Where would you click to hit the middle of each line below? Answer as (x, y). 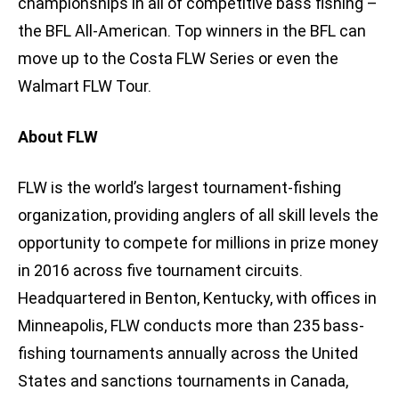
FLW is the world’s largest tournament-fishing (179, 188)
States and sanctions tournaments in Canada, (183, 381)
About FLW (58, 137)
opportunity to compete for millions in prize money (198, 243)
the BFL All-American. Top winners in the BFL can (192, 31)
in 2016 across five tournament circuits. (160, 271)
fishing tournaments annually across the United (188, 354)
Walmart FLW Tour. (85, 86)
